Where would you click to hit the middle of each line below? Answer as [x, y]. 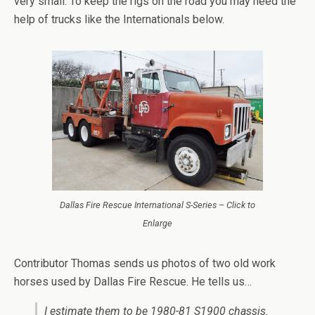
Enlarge [157, 224]
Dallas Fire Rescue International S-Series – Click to [157, 205]
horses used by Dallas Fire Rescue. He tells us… [133, 282]
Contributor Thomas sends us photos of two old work [145, 264]
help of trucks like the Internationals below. [119, 19]
